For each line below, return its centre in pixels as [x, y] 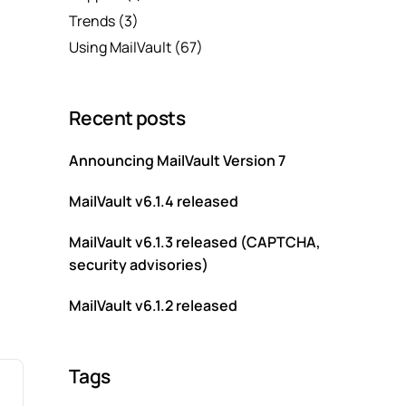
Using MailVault [120, 48]
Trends [92, 20]
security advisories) [139, 265]
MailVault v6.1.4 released [154, 202]
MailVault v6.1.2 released [153, 306]
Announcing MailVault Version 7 [177, 161]
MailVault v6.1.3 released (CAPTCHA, [195, 242]
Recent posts [127, 118]
